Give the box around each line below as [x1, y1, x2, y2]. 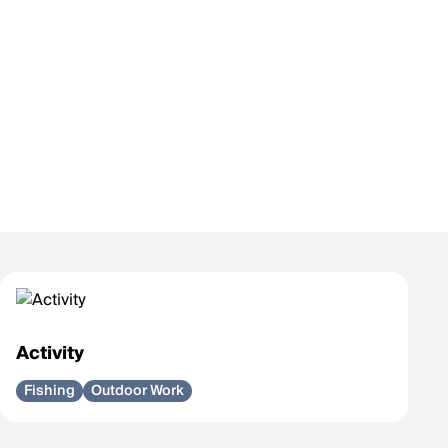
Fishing [24, 379, 75, 403]
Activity [16, 338, 84, 369]
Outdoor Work [91, 379, 184, 403]
